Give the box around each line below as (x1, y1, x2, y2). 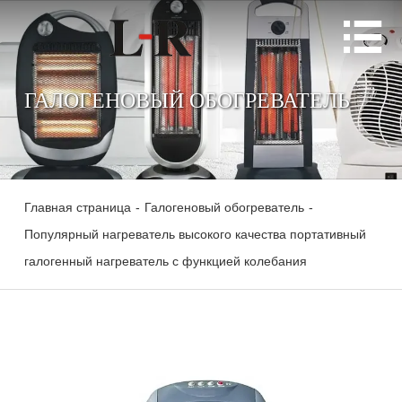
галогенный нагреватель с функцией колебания (23, 254, 307, 268)
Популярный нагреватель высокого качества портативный (23, 227, 366, 241)
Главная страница (23, 200, 131, 214)
